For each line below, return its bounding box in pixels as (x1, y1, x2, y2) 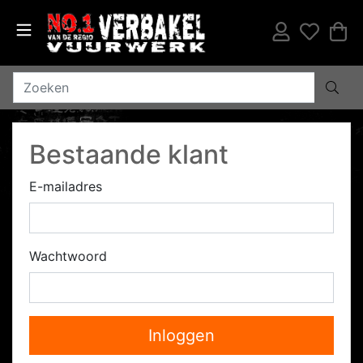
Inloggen (148, 326, 215, 345)
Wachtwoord (29, 248, 107, 264)
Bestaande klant (29, 139, 228, 170)
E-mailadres (29, 178, 102, 194)
